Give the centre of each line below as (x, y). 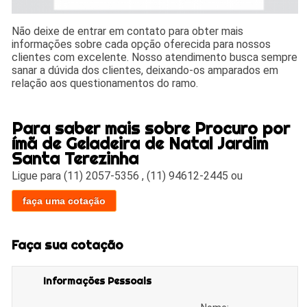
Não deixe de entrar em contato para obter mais (128, 32)
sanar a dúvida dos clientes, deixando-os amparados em (145, 71)
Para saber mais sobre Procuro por (151, 128)
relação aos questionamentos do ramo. (105, 84)
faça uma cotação (64, 201)
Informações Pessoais (98, 281)
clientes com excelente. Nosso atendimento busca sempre (155, 58)
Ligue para (38, 176)
